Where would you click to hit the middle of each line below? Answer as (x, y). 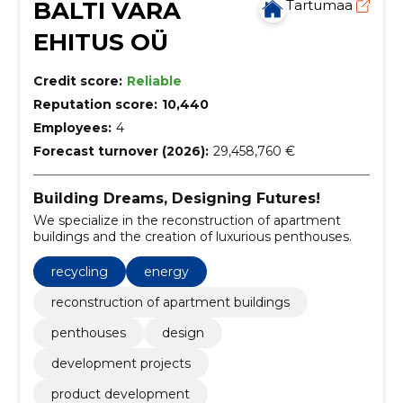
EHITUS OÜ (100, 42)
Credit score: (77, 81)
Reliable (154, 81)
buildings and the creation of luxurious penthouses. (192, 236)
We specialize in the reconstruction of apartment (187, 220)
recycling (79, 271)
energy (166, 271)
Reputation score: (95, 104)
